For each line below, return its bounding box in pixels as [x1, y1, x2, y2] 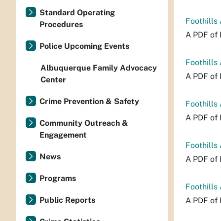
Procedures [39, 20, 83, 29]
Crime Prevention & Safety [39, 97, 139, 106]
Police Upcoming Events [39, 41, 129, 51]
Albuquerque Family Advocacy [40, 63, 157, 73]
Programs [39, 174, 76, 183]
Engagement [39, 130, 87, 140]
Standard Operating [39, 8, 115, 17]
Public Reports [39, 195, 95, 205]
